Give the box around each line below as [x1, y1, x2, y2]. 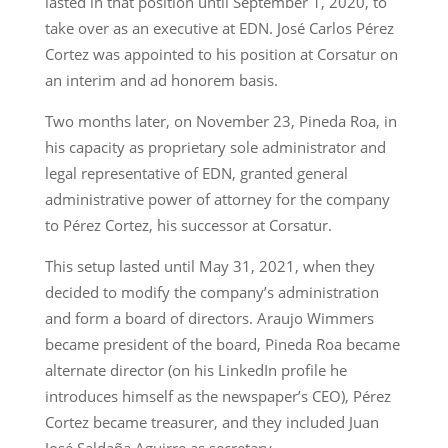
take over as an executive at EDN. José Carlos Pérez [44, 17, 394, 38]
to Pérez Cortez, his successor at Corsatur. [44, 214, 332, 235]
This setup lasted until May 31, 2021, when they [44, 255, 375, 276]
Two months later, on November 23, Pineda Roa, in [44, 110, 397, 131]
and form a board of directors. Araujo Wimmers [44, 307, 374, 328]
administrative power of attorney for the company [44, 188, 390, 209]
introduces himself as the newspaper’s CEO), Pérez [44, 385, 391, 406]
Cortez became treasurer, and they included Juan [44, 411, 379, 432]
